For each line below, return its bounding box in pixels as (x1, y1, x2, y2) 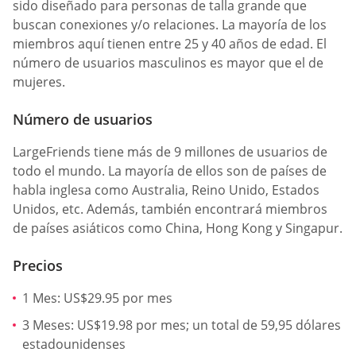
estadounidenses (22, 335, 126, 353)
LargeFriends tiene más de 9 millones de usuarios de (13, 142, 327, 161)
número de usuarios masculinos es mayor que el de (13, 53, 323, 72)
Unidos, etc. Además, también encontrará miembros (13, 199, 327, 218)
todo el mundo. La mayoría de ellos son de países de (13, 161, 327, 180)
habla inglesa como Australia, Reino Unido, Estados (13, 180, 319, 199)
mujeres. (13, 72, 65, 91)
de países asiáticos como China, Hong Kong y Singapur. (13, 219, 342, 237)
